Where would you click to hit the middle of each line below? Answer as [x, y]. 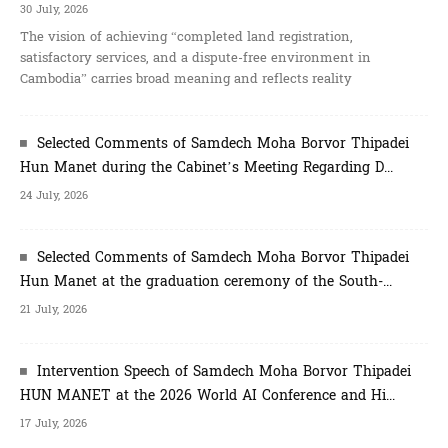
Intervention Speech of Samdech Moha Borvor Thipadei [224, 371]
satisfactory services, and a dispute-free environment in [195, 57]
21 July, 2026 [53, 309]
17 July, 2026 [53, 423]
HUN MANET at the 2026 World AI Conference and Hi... [207, 395]
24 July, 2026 [54, 195]
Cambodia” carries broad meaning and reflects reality [186, 78]
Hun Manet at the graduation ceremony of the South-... [206, 281]
